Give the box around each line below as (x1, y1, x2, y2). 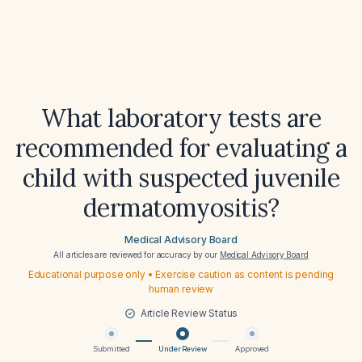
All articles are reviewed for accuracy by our (53, 250, 221, 259)
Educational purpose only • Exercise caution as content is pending (27, 268, 335, 280)
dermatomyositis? (82, 192, 280, 223)
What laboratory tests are (40, 103, 322, 133)
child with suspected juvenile (22, 162, 340, 193)
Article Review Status (140, 307, 238, 319)
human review (148, 283, 214, 295)
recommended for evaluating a (15, 133, 347, 163)
